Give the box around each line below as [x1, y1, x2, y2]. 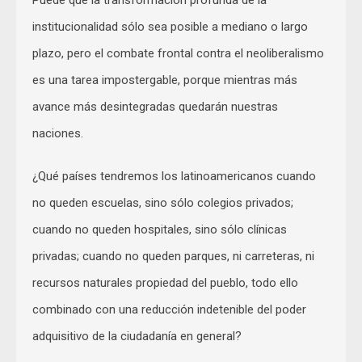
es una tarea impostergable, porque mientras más [32, 72, 297, 87]
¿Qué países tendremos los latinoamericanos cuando [32, 168, 316, 183]
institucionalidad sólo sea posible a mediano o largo [32, 19, 308, 34]
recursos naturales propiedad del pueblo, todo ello [32, 275, 298, 290]
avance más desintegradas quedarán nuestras [32, 99, 278, 114]
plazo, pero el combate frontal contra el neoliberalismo [32, 45, 324, 61]
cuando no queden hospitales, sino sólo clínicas [32, 221, 287, 237]
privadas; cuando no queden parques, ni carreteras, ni [32, 248, 314, 263]
